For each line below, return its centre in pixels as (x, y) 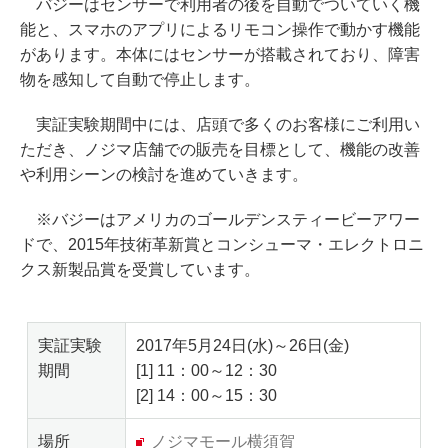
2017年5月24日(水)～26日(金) (242, 345)
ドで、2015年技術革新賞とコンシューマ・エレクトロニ (222, 244)
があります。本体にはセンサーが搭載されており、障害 (220, 54)
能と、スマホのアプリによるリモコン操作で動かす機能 (220, 29)
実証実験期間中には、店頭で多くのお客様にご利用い (220, 124)
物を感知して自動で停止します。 (140, 79)
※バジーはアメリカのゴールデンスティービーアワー (220, 219)
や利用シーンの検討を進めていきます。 (164, 174)
